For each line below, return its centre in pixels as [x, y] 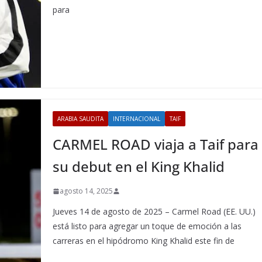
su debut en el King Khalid [139, 166]
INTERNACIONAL [137, 119]
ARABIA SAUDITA [81, 119]
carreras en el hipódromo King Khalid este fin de [144, 241]
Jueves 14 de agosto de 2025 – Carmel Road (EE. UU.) [154, 211]
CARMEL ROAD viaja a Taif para [156, 144]
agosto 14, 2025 [87, 191]
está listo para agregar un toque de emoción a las [147, 226]
